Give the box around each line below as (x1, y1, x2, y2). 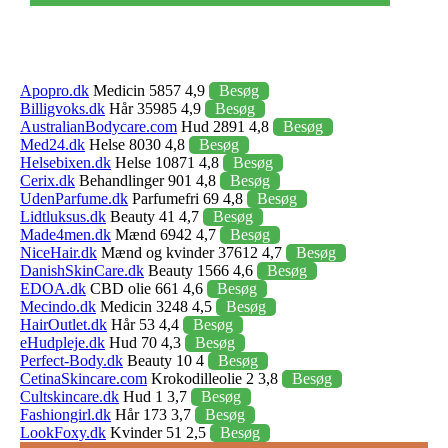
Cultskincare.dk (20, 387, 119, 405)
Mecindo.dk (20, 297, 96, 315)
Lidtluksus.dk (20, 207, 106, 225)
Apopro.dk (20, 81, 89, 99)
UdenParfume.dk (20, 189, 128, 207)
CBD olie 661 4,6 (86, 279, 207, 297)
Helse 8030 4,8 (85, 135, 189, 153)
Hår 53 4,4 (107, 315, 183, 333)
